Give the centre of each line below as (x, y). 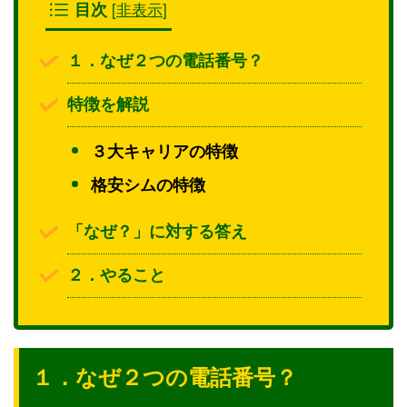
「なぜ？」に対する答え (157, 232)
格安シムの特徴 (148, 185)
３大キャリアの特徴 (164, 152)
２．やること (116, 276)
